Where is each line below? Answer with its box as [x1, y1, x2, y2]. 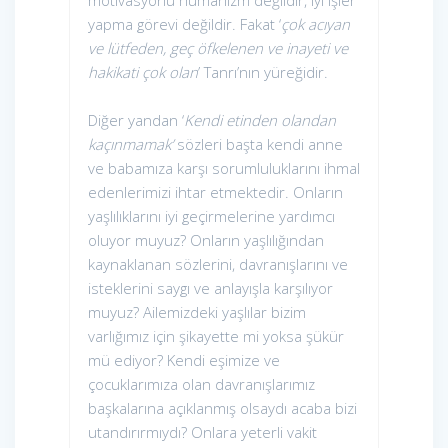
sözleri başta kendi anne [173, 134, 343, 155]
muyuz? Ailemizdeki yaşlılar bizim [88, 302, 306, 323]
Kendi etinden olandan [184, 110, 336, 131]
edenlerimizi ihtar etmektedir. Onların [88, 182, 343, 203]
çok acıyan [281, 14, 350, 35]
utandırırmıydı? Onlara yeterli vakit [88, 422, 317, 443]
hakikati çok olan [88, 62, 198, 83]
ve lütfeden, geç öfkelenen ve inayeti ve [88, 38, 348, 59]
